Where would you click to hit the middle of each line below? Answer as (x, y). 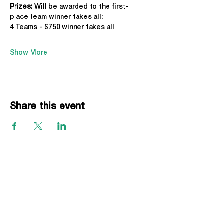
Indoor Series (30, 204)
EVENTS (25, 173)
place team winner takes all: (56, 17)
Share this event (47, 107)
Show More (29, 53)
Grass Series (29, 183)
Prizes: (21, 7)
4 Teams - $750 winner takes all (62, 27)
